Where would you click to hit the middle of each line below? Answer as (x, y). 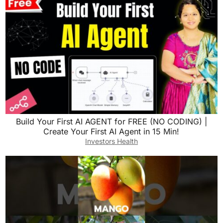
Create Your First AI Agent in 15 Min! (111, 131)
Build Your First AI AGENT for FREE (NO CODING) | (111, 121)
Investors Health (111, 141)
